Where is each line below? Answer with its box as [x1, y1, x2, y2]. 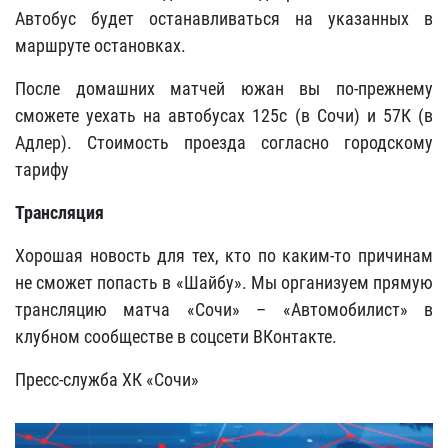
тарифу [15, 159, 69, 180]
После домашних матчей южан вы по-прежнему [15, 78, 433, 99]
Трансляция [15, 202, 104, 223]
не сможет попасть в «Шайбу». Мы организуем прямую [15, 272, 433, 293]
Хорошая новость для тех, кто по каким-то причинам [15, 245, 433, 266]
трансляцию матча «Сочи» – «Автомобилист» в [15, 299, 433, 320]
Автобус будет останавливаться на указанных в [15, 8, 433, 29]
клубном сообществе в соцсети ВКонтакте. [15, 326, 337, 347]
